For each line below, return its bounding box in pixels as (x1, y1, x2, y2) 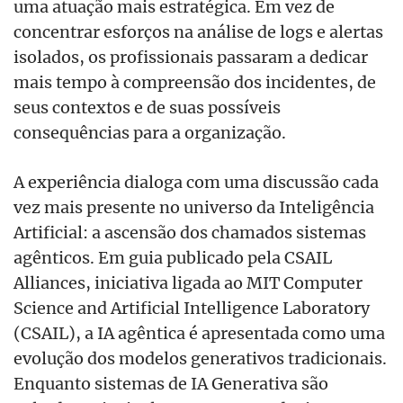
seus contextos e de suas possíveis (13, 95, 281, 118)
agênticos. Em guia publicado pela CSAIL (13, 246, 332, 268)
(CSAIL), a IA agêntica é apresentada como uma (13, 321, 385, 344)
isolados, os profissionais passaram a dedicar (13, 45, 368, 67)
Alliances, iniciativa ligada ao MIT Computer (13, 271, 363, 293)
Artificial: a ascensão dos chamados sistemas (13, 220, 366, 243)
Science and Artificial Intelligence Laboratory (13, 296, 370, 318)
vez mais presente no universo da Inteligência (13, 195, 374, 218)
